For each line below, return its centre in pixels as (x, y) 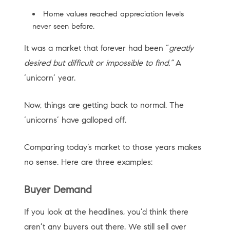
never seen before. (63, 26)
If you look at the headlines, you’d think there (106, 212)
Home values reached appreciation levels (113, 14)
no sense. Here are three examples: (89, 162)
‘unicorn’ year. (50, 78)
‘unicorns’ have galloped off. (76, 120)
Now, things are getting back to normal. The (104, 105)
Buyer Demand (59, 190)
